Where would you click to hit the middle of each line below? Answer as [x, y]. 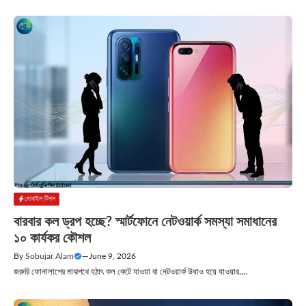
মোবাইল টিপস [40, 198]
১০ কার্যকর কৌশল [52, 239]
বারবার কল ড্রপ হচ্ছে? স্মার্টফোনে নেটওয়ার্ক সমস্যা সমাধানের [145, 222]
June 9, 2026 [112, 256]
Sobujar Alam [50, 256]
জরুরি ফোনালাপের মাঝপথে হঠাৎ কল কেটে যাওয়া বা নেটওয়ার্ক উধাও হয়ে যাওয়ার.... [130, 273]
